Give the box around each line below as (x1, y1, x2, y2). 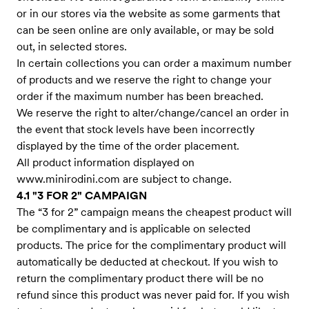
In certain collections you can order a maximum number (17, 57, 292, 70)
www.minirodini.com (17, 172, 120, 186)
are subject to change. (120, 172, 232, 186)
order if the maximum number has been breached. (17, 90, 263, 103)
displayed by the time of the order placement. (17, 139, 239, 152)
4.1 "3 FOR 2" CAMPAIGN (17, 189, 147, 202)
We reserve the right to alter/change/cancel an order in (17, 106, 289, 119)
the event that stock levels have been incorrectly (17, 123, 255, 136)
